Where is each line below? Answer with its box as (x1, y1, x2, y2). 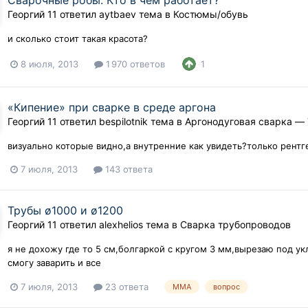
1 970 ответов (103, 58, 166, 69)
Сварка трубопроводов (180, 218, 291, 230)
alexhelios (99, 218, 144, 230)
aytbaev (99, 8, 137, 21)
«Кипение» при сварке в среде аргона (8, 100, 217, 114)
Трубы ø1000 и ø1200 (8, 203, 124, 217)
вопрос (213, 282, 241, 292)
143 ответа (102, 163, 153, 175)
